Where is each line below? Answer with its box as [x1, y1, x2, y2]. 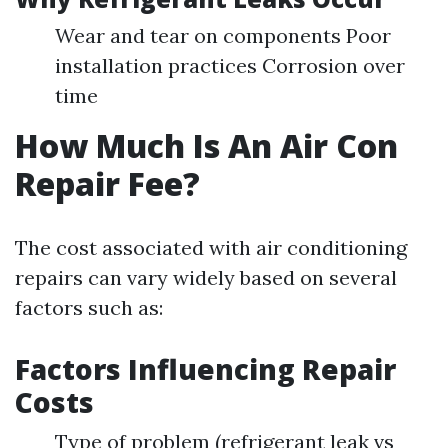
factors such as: [15, 295, 163, 321]
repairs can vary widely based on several [15, 265, 397, 291]
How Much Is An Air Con [15, 124, 398, 168]
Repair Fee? [15, 162, 200, 206]
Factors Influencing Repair [15, 350, 396, 389]
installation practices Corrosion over [55, 53, 405, 79]
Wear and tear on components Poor [55, 23, 391, 49]
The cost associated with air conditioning [15, 235, 407, 261]
